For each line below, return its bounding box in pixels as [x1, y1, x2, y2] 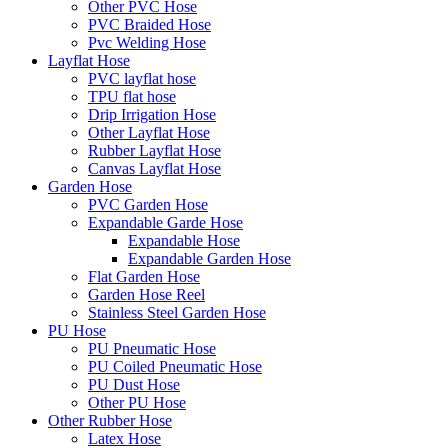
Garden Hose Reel [88, 286, 205, 303]
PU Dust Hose [88, 376, 180, 393]
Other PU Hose [88, 394, 186, 411]
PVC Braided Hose [88, 16, 211, 33]
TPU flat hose [88, 88, 176, 105]
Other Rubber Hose [48, 412, 172, 429]
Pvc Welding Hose [88, 34, 206, 51]
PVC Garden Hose [88, 196, 208, 213]
